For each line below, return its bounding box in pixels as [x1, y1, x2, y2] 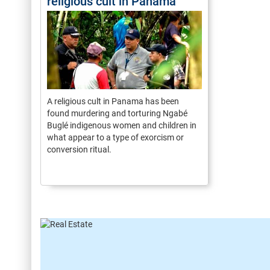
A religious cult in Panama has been [47, 96, 179, 106]
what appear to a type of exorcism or [47, 133, 184, 142]
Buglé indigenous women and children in [47, 121, 196, 130]
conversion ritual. [47, 145, 111, 154]
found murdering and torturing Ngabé [47, 108, 187, 118]
